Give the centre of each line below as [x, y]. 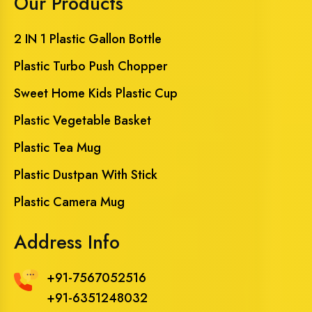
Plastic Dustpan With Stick [86, 174]
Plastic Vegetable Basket [83, 120]
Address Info [67, 242]
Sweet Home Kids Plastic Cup [96, 93]
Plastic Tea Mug [57, 147]
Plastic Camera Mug [69, 202]
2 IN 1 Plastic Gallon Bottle [88, 39]
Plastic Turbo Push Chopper [91, 66]
